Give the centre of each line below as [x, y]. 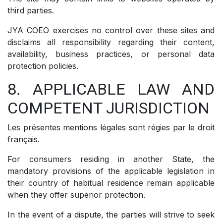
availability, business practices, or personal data [111, 54]
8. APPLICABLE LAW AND [111, 89]
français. [24, 139]
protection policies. [43, 66]
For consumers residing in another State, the [111, 159]
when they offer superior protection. [76, 194]
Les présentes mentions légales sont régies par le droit [111, 127]
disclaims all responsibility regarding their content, [111, 42]
